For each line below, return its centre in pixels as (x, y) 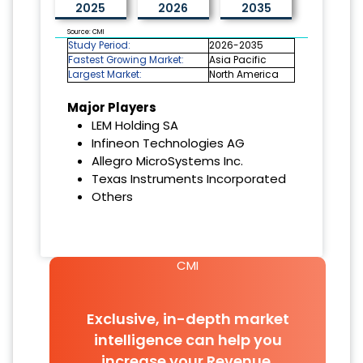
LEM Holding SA (135, 125)
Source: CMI (86, 32)
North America (244, 74)
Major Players (112, 107)
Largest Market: (105, 74)
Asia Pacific (238, 60)
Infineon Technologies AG (168, 143)
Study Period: (100, 45)
